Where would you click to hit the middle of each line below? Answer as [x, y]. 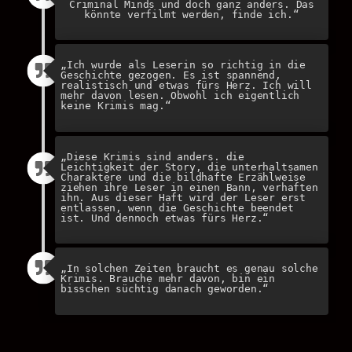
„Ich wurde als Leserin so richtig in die [183, 65]
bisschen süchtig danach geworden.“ [165, 289]
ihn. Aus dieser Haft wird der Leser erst [183, 197]
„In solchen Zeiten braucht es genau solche [189, 269]
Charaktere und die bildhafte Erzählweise [183, 177]
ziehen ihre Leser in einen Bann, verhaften [189, 187]
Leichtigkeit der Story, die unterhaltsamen [189, 167]
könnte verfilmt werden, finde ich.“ [192, 14]
